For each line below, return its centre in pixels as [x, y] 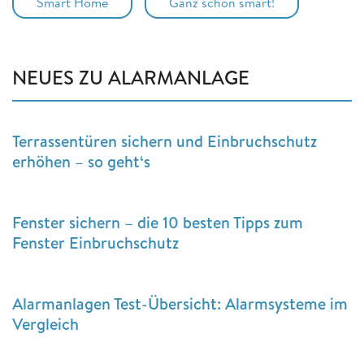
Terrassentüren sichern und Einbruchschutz [165, 141]
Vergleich [45, 324]
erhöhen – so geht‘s [81, 162]
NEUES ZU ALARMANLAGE [131, 78]
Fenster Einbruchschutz [95, 243]
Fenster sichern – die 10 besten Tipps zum [158, 223]
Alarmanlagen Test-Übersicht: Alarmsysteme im [180, 304]
